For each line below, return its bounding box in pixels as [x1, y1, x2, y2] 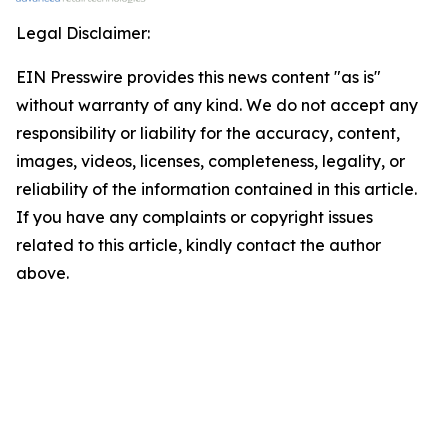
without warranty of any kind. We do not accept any [16, 95, 418, 115]
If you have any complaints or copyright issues [16, 207, 373, 227]
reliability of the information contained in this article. [16, 179, 417, 199]
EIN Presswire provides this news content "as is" [16, 67, 381, 87]
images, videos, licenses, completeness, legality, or [16, 151, 405, 171]
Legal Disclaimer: [16, 23, 150, 43]
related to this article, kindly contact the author [16, 235, 381, 255]
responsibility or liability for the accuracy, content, [16, 123, 400, 143]
